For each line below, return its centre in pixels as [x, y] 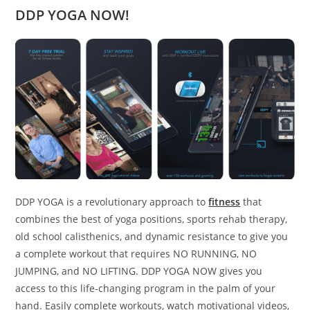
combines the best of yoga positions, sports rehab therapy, [152, 219]
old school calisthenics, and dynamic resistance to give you [152, 237]
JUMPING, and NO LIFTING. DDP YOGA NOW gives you [139, 271]
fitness [225, 202]
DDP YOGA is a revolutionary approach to [112, 202]
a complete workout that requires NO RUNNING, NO [136, 254]
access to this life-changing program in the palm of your [146, 289]
